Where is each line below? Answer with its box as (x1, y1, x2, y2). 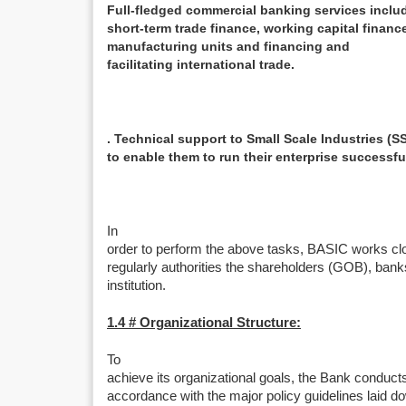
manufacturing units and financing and (107, 39, 350, 53)
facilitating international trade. (107, 57, 295, 72)
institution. (107, 278, 166, 293)
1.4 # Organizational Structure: (107, 315, 301, 330)
